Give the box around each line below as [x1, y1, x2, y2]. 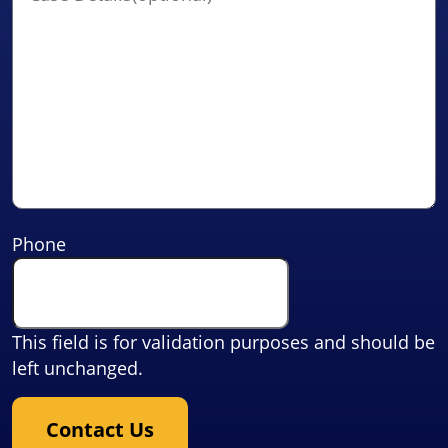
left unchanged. [12, 356, 143, 380]
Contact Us [46, 416, 154, 443]
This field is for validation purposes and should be [12, 330, 435, 354]
